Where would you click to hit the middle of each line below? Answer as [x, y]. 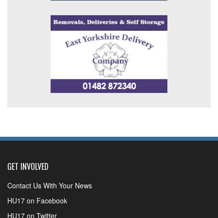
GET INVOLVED [28, 167]
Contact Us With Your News [50, 186]
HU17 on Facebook [37, 201]
